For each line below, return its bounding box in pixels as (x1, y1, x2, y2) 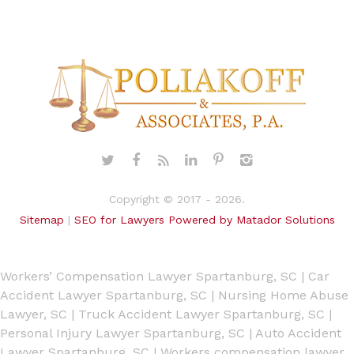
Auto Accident (255, 326, 341, 341)
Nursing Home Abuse (218, 288, 348, 303)
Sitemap (19, 213, 64, 226)
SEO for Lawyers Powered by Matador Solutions (73, 213, 335, 226)
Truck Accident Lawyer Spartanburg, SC (78, 307, 325, 322)
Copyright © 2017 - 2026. (109, 193, 245, 205)
